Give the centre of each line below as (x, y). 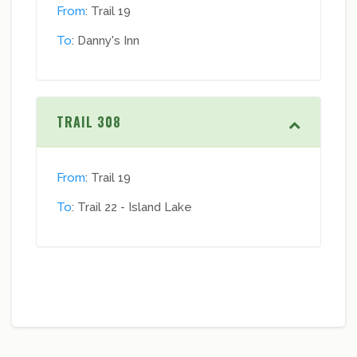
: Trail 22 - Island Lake (132, 208)
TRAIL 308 (89, 122)
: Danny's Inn (106, 41)
